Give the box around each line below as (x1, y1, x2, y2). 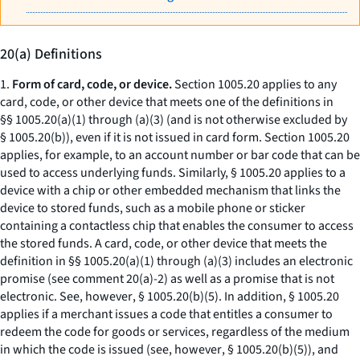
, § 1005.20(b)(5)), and (222, 341, 338, 358)
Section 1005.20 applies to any (172, 76, 337, 93)
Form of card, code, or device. (12, 76, 172, 93)
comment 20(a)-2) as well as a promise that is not (70, 270, 334, 288)
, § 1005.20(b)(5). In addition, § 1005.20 (133, 288, 339, 305)
